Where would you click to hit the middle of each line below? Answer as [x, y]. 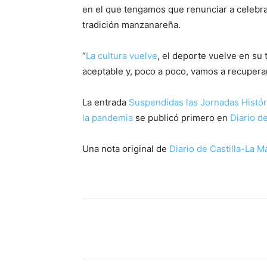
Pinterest [243, 229]
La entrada [105, 103]
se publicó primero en [181, 118]
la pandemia [108, 118]
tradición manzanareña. [131, 25]
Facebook [126, 229]
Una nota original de [126, 149]
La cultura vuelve [122, 56]
